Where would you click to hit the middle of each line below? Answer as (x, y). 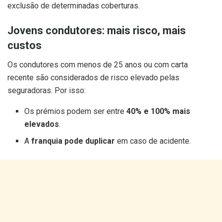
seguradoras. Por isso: (47, 90)
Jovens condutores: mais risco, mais (97, 30)
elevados (42, 124)
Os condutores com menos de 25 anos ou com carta (98, 64)
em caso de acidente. (153, 141)
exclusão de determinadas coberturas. (74, 6)
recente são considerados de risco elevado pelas (93, 77)
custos (25, 45)
